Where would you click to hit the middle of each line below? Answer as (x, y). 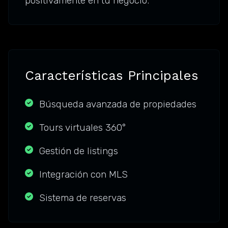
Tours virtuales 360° (82, 128)
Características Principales (112, 76)
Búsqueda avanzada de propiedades (118, 104)
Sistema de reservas (83, 198)
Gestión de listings (79, 151)
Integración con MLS (83, 175)
